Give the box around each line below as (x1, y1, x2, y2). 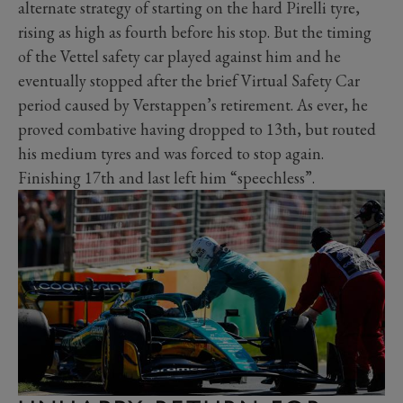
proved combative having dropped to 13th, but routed (18, 118, 376, 139)
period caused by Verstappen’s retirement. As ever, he (18, 94, 368, 115)
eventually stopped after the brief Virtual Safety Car (18, 69, 360, 91)
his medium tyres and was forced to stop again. (18, 142, 324, 164)
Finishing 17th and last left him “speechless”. (18, 166, 315, 188)
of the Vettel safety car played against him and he (18, 45, 341, 67)
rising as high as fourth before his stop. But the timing (18, 21, 372, 42)
